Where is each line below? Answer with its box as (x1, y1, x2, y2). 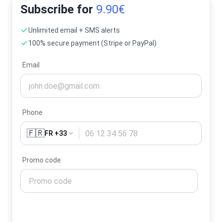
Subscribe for (20, 2, 96, 16)
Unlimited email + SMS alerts (28, 26, 120, 34)
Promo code (22, 156, 61, 164)
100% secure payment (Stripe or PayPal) (28, 39, 157, 47)
